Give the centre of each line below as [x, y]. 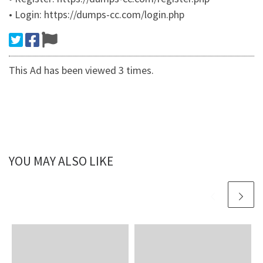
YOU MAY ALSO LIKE [61, 161]
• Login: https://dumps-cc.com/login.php [97, 15]
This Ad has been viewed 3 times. [81, 70]
